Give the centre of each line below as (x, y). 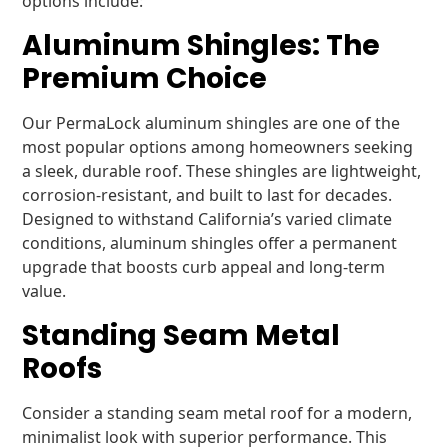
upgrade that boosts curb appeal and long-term (204, 267)
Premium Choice (145, 78)
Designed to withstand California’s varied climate (207, 219)
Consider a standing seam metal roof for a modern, (217, 413)
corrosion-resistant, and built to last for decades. (207, 195)
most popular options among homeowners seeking (218, 147)
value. (44, 291)
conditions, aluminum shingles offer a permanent (210, 243)
